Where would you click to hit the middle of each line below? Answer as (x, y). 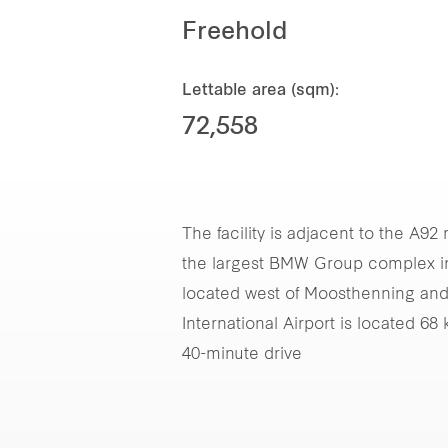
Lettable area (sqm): (260, 91)
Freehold (235, 33)
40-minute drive (242, 355)
